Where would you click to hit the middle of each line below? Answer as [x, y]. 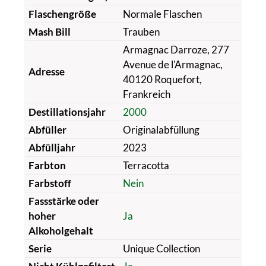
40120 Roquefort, [162, 79]
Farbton [47, 165]
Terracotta [146, 165]
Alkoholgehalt [61, 230]
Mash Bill [49, 31]
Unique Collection [161, 248]
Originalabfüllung [161, 129]
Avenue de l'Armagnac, [172, 64]
